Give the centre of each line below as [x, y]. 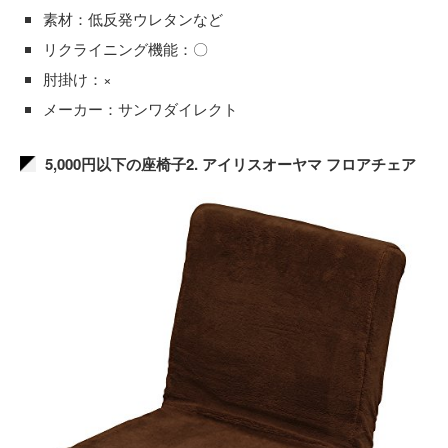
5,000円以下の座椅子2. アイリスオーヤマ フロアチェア [230, 164]
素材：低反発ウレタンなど [133, 18]
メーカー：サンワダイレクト [140, 108]
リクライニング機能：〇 [125, 48]
